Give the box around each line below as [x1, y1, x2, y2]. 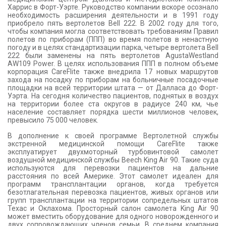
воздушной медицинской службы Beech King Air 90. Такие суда [8, 156, 218, 164]
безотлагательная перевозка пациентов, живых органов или [8, 188, 218, 197]
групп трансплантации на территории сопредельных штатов [8, 196, 218, 205]
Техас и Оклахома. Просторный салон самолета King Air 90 [8, 204, 218, 213]
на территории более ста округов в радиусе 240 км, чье [8, 100, 218, 108]
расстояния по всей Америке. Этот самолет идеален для [8, 172, 218, 181]
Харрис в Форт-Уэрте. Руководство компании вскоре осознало [8, 3, 218, 12]
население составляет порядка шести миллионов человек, [8, 108, 218, 117]
